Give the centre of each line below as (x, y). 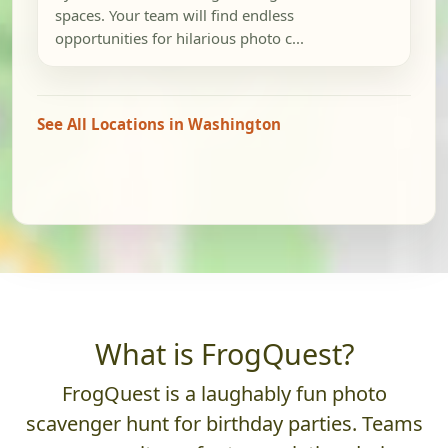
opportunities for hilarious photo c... (179, 38)
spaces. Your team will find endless (174, 15)
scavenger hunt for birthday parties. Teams (224, 424)
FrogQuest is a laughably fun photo (224, 394)
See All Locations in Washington (159, 124)
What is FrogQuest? (224, 354)
